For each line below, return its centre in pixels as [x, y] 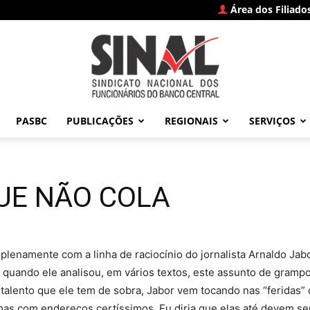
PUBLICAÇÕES [100, 121]
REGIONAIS [191, 121]
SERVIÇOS [272, 121]
